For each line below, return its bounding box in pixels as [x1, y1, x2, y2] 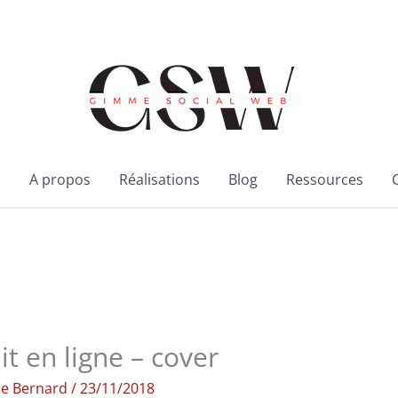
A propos [29, 170, 91, 189]
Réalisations [119, 170, 200, 189]
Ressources [286, 170, 363, 189]
